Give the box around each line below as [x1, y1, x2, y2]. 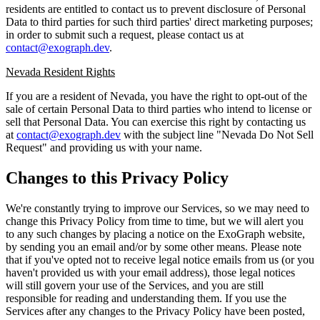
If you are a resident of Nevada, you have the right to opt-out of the [6, 89, 307, 102]
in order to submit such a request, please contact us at [6, 28, 244, 41]
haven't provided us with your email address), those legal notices [6, 266, 295, 279]
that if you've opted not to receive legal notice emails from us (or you [6, 253, 314, 266]
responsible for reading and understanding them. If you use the [6, 291, 286, 304]
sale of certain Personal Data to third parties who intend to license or [6, 102, 311, 115]
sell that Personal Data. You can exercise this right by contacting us [6, 115, 306, 128]
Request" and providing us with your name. [6, 141, 202, 154]
